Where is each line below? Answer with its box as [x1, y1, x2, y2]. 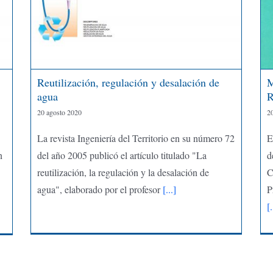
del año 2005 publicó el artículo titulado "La [37, 148, 207, 161]
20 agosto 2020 [37, 107, 82, 117]
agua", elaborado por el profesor [37, 182, 160, 196]
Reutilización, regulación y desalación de [37, 74, 219, 90]
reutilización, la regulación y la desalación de [37, 165, 209, 179]
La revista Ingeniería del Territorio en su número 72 [37, 131, 235, 144]
